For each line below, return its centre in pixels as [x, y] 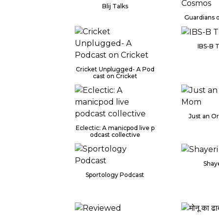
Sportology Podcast [115, 175]
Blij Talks [115, 6]
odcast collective [115, 135]
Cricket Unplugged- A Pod [115, 69]
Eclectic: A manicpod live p [115, 128]
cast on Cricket [115, 76]
